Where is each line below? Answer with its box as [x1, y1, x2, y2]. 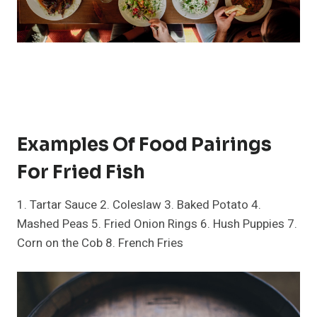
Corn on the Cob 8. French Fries [17, 234, 183, 252]
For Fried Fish [17, 160, 145, 184]
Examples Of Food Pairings [17, 132, 272, 156]
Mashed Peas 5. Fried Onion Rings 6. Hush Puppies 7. [17, 214, 297, 233]
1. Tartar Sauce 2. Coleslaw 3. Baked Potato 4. [17, 195, 261, 214]
